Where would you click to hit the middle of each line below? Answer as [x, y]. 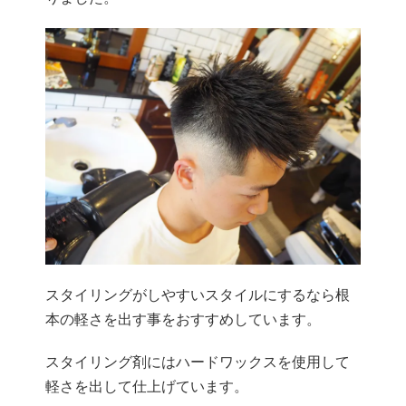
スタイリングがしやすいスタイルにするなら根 [198, 295]
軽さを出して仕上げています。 [147, 387]
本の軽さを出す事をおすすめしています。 [183, 320]
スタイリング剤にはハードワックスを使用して [198, 362]
